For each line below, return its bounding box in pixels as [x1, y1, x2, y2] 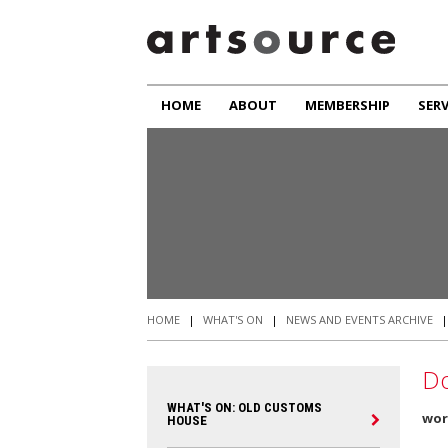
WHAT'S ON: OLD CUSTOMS [167, 400, 322, 415]
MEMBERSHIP [305, 96, 390, 114]
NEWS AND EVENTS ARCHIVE [286, 312, 433, 327]
